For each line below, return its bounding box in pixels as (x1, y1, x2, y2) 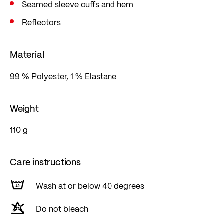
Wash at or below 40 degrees (36, 179, 144, 192)
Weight (10, 101, 39, 115)
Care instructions (10, 154, 81, 169)
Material (10, 47, 44, 62)
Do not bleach (36, 202, 88, 215)
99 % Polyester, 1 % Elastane (10, 70, 116, 83)
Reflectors (22, 16, 61, 29)
